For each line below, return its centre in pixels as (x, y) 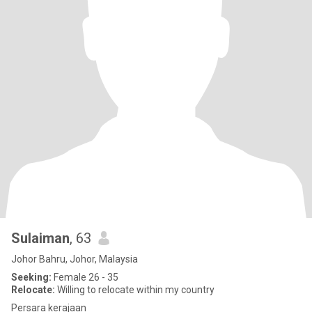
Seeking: (31, 277)
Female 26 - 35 (85, 277)
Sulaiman (40, 238)
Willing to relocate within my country (135, 290)
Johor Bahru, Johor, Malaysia (75, 259)
